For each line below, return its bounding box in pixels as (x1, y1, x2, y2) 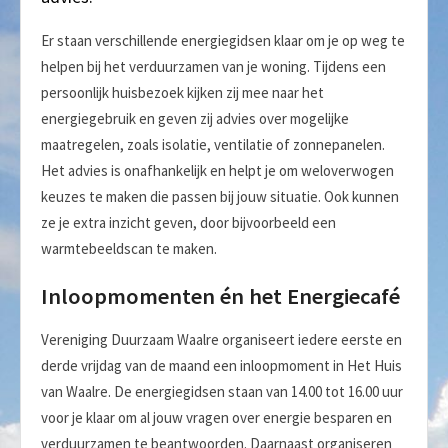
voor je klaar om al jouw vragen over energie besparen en (41, 408, 392, 428)
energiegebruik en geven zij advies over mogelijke (41, 109, 349, 128)
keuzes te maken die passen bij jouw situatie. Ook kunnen (41, 187, 399, 206)
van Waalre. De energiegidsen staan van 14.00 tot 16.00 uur (41, 382, 403, 402)
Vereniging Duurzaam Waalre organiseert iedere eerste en (41, 330, 402, 350)
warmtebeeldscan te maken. (41, 239, 217, 258)
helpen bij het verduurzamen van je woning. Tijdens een (41, 57, 386, 76)
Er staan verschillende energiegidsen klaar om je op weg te (41, 31, 405, 50)
